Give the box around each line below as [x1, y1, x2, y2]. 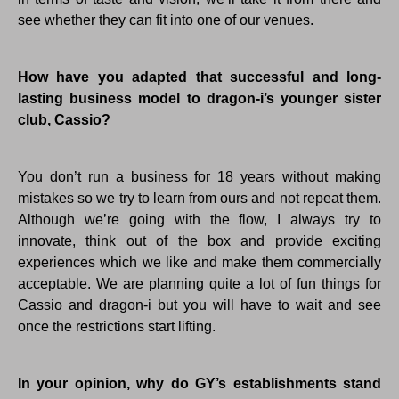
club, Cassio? [18, 112, 110, 128]
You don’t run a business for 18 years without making [18, 169, 381, 185]
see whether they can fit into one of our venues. [18, 12, 313, 28]
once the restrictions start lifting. [18, 319, 216, 335]
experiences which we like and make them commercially [18, 255, 381, 271]
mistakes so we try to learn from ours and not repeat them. [18, 191, 381, 207]
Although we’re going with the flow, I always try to [18, 212, 381, 228]
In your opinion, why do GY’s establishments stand [18, 376, 381, 392]
